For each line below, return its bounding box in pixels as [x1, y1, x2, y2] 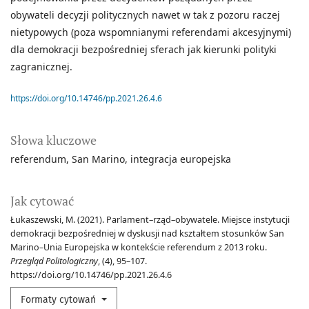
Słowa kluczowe [10, 132, 97, 149]
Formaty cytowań [21, 294, 99, 306]
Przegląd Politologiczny [10, 255, 98, 268]
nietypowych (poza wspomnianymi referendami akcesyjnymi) [10, 26, 291, 39]
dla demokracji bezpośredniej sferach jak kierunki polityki [10, 43, 277, 57]
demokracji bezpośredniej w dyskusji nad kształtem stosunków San [10, 228, 284, 240]
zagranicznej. [10, 60, 72, 74]
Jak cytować [10, 192, 74, 210]
